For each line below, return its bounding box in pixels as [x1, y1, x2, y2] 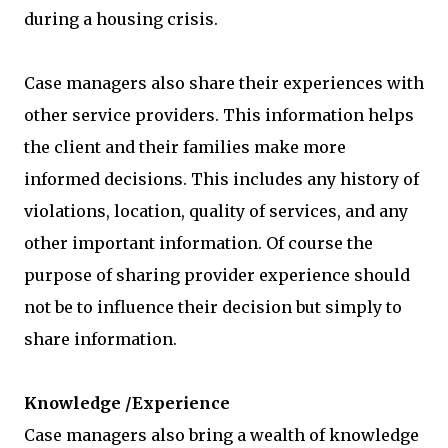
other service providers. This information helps [24, 105, 414, 125]
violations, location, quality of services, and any [24, 201, 408, 221]
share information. [24, 329, 177, 349]
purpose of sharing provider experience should [24, 265, 410, 285]
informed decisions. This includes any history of [24, 169, 419, 189]
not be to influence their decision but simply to [24, 297, 402, 317]
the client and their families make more [24, 137, 346, 157]
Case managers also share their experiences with [24, 73, 424, 93]
